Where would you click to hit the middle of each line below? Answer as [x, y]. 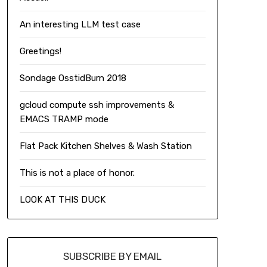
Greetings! [40, 51]
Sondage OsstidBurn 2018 [73, 78]
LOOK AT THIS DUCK [62, 200]
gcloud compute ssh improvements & [97, 105]
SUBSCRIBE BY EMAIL [113, 256]
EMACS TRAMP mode [64, 119]
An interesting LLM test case [80, 24]
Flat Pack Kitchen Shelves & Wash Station [105, 146]
